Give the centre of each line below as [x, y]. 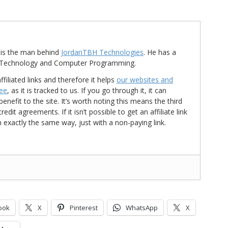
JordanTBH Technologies [102, 52]
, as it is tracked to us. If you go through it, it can [87, 90]
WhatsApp [142, 208]
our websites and [145, 80]
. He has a [160, 52]
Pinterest [84, 208]
